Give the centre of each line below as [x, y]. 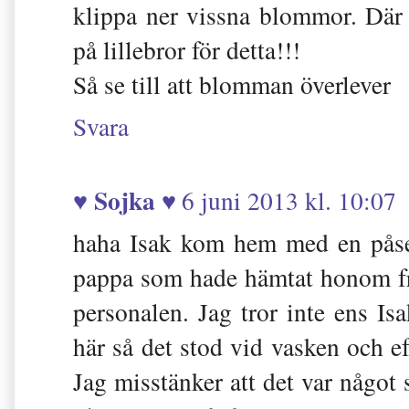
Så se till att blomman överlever [232, 85]
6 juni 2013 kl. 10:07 [289, 200]
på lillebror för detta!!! [187, 50]
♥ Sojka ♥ [125, 199]
